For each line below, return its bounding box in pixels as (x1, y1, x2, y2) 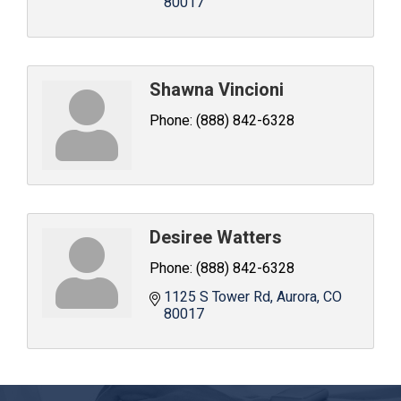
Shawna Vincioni (149, 77, 284, 103)
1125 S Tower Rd (164, 286, 270, 308)
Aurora (277, 286, 317, 308)
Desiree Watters (149, 225, 282, 251)
